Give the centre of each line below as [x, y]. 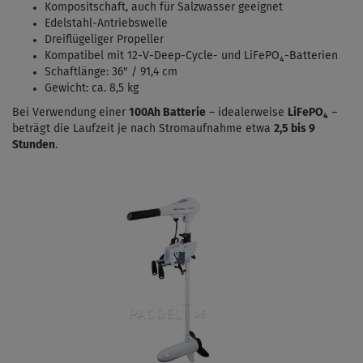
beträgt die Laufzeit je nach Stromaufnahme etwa [143, 129]
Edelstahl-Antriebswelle [106, 24]
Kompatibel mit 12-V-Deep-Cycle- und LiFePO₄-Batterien [191, 56]
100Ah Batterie [167, 113]
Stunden [34, 145]
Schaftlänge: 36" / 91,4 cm [111, 73]
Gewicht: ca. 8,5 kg [92, 89]
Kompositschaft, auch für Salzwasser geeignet [164, 8]
